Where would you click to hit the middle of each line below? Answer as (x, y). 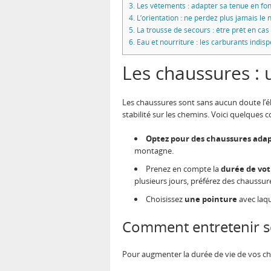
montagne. (154, 151)
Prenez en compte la (183, 169)
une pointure (211, 199)
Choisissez (165, 199)
